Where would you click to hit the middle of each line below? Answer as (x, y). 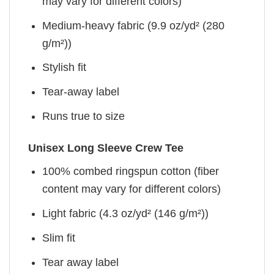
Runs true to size (84, 117)
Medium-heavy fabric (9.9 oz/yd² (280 (134, 25)
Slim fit (59, 238)
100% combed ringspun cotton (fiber (131, 172)
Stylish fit (65, 68)
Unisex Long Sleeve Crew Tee (106, 148)
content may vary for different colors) (132, 189)
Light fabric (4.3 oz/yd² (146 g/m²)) (126, 214)
